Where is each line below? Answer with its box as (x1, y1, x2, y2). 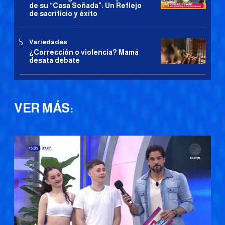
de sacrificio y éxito (29, 10, 97, 18)
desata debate (29, 56, 80, 65)
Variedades (29, 38, 67, 46)
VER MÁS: (14, 100, 73, 116)
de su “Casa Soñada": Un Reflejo (29, 2, 142, 10)
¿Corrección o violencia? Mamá (29, 48, 139, 57)
